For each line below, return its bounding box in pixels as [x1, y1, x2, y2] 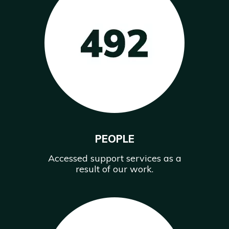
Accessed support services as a [48, 152, 181, 164]
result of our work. [76, 163, 153, 175]
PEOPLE [95, 132, 134, 145]
